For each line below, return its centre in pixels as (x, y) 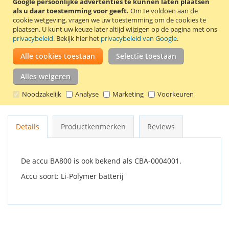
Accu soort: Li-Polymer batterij (72, 176)
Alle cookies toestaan (58, 56)
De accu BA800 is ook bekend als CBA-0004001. (101, 161)
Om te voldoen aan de (164, 11)
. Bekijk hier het (77, 38)
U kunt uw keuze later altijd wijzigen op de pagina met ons (129, 29)
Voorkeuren (176, 94)
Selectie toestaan (146, 56)
